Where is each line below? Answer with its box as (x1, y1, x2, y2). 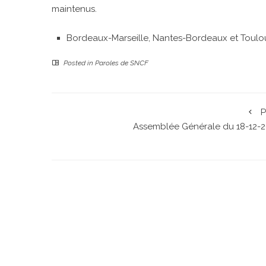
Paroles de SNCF (95, 58, 148, 67)
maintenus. (52, 3, 97, 14)
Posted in (62, 58, 95, 67)
